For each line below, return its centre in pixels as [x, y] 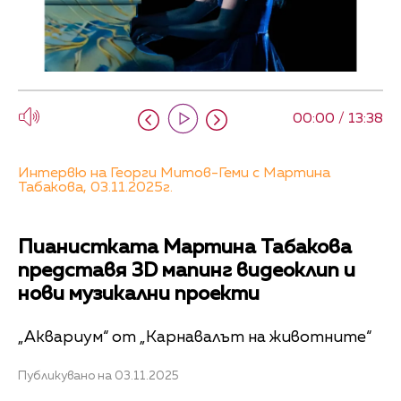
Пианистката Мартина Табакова [185, 248]
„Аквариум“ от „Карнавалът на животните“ [195, 337]
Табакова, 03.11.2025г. [95, 188]
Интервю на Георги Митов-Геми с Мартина [174, 174]
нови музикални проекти [139, 295]
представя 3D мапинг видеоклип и [187, 272]
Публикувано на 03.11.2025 [98, 376]
